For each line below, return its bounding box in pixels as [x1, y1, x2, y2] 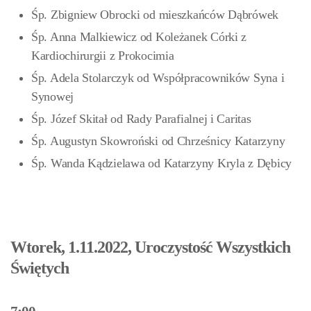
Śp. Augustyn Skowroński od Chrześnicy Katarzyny [31, 134, 285, 148]
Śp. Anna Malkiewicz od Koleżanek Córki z [31, 30, 247, 44]
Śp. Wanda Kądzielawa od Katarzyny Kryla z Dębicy [31, 156, 292, 170]
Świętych [10, 259, 69, 277]
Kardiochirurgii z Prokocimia [31, 49, 174, 62]
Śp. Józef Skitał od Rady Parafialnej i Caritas [31, 112, 251, 126]
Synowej [31, 90, 74, 103]
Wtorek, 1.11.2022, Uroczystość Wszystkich [10, 238, 291, 256]
